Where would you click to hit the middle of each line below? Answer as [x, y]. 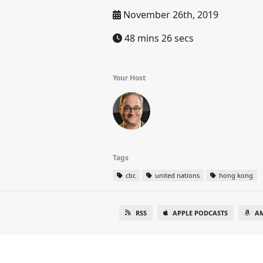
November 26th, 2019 [170, 15]
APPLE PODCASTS [200, 213]
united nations [176, 175]
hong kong [235, 175]
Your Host [129, 78]
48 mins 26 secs [158, 38]
